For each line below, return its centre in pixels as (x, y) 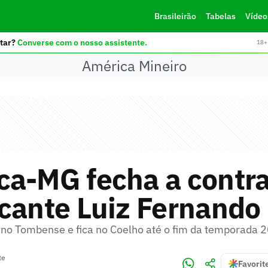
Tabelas (220, 16)
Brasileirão (175, 16)
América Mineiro (134, 66)
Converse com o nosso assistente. (82, 42)
